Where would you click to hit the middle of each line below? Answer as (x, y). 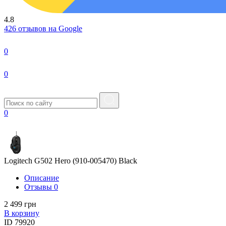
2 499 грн (20, 204)
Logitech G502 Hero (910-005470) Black (71, 161)
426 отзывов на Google (43, 29)
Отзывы (39, 187)
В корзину (22, 213)
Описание (42, 178)
